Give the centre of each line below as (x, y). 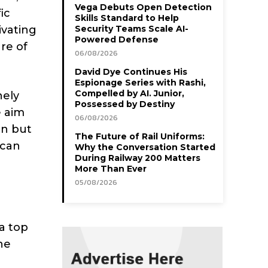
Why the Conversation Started (145, 147)
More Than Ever (111, 168)
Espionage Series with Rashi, (140, 82)
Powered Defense (117, 39)
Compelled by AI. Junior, (130, 93)
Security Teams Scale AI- (132, 28)
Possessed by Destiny (125, 104)
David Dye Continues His (131, 71)
